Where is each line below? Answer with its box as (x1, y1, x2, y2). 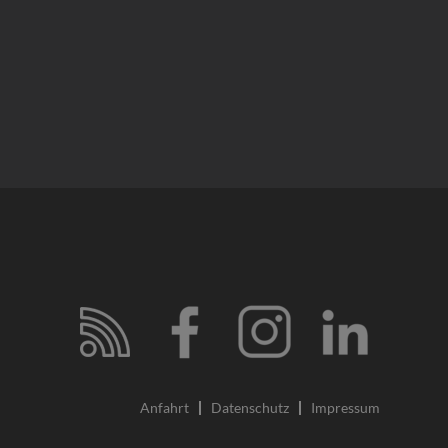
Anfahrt (139, 398, 189, 416)
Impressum (310, 398, 380, 416)
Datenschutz (210, 398, 289, 416)
